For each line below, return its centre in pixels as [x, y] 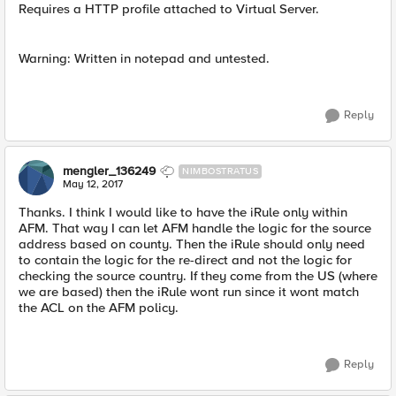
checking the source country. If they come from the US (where [198, 276]
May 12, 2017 [93, 184]
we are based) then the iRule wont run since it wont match [189, 292]
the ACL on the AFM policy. [99, 308]
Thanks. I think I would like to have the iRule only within [183, 212]
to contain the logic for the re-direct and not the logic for [185, 260]
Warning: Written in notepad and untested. [144, 58]
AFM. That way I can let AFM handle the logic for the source [195, 228]
